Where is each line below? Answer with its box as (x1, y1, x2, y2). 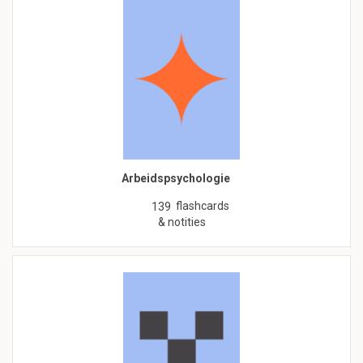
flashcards (176, 199, 229, 213)
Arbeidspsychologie (121, 172, 230, 186)
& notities (157, 216, 206, 229)
